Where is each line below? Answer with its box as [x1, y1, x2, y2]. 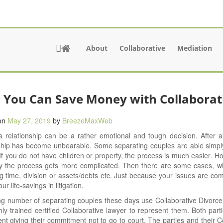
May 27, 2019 [7, 115, 51, 125]
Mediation [177, 43, 212, 53]
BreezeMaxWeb [62, 115, 112, 125]
